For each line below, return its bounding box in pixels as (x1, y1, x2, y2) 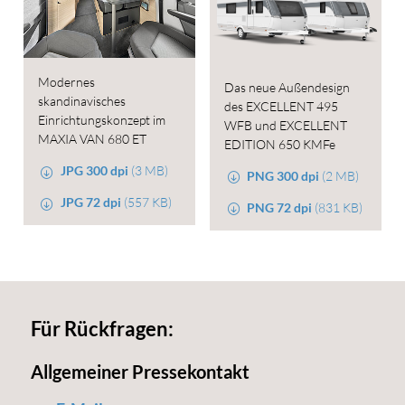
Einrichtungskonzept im (37, 112, 165, 128)
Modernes (37, 74, 95, 90)
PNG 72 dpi (247, 199, 313, 215)
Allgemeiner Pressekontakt (30, 361, 250, 383)
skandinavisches (37, 93, 126, 109)
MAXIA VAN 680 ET (37, 131, 146, 147)
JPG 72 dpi (61, 194, 122, 211)
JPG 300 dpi (61, 163, 129, 179)
